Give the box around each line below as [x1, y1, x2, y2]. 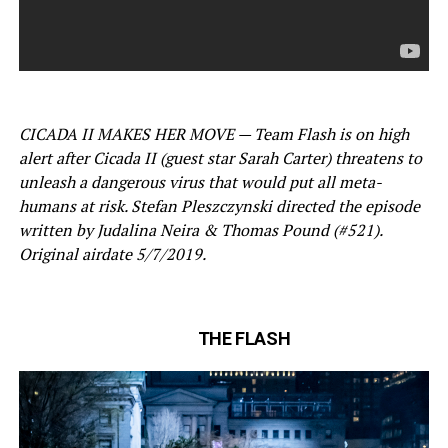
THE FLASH [197, 327, 291, 349]
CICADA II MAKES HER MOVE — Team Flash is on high [18, 122, 409, 145]
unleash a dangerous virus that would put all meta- [18, 170, 382, 193]
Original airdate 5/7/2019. [18, 242, 206, 265]
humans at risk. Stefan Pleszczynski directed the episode [18, 194, 420, 217]
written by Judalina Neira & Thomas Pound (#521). [18, 218, 382, 241]
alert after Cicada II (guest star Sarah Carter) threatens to [18, 146, 422, 169]
